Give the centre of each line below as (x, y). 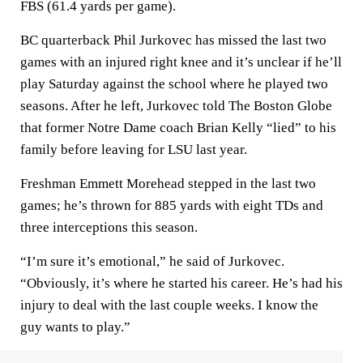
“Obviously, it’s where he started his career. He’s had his (181, 283)
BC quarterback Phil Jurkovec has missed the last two (173, 40)
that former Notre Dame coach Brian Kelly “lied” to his (178, 128)
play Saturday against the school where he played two (174, 84)
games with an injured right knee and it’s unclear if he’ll (181, 62)
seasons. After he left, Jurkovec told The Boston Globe (176, 106)
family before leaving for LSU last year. (134, 149)
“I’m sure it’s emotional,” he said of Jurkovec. (152, 261)
